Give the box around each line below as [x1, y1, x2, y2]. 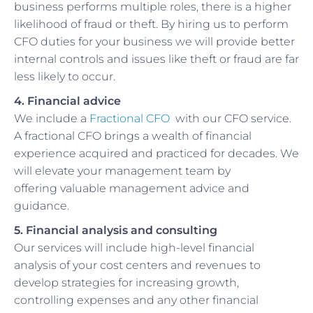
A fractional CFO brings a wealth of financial [14, 129, 252, 143]
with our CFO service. [170, 111, 291, 125]
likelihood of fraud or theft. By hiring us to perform [14, 17, 289, 31]
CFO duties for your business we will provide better [14, 34, 295, 48]
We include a [14, 111, 89, 125]
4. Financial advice [14, 94, 124, 108]
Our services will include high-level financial [14, 240, 254, 254]
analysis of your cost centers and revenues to [14, 258, 261, 272]
